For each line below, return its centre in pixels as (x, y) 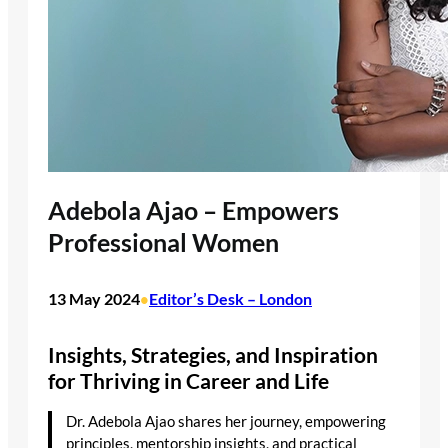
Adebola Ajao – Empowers (193, 209)
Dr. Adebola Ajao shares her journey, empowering (226, 422)
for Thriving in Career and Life (188, 381)
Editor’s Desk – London (230, 299)
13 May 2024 (94, 299)
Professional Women (163, 241)
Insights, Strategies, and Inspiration (213, 355)
